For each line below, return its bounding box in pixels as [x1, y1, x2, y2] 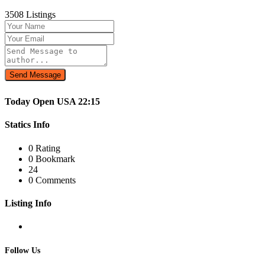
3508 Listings [5, 9, 56, 20]
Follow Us [5, 245, 40, 255]
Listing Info [5, 198, 51, 208]
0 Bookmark [28, 153, 75, 164]
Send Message [9, 70, 61, 79]
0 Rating [28, 143, 60, 153]
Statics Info [5, 119, 50, 130]
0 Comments [28, 174, 76, 185]
